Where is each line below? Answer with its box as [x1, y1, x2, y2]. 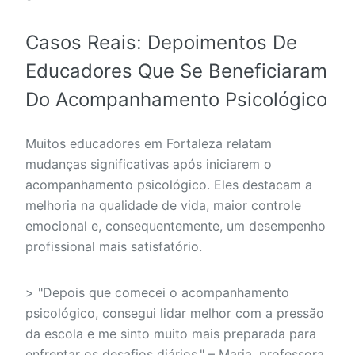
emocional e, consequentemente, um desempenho [25, 218, 326, 235]
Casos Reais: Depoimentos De [25, 31, 297, 55]
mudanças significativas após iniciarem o [25, 156, 272, 173]
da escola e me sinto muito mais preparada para [25, 326, 316, 342]
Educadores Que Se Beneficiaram [25, 59, 327, 83]
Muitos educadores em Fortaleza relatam [25, 136, 272, 152]
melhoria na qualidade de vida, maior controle [25, 197, 301, 214]
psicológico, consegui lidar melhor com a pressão [25, 305, 324, 322]
